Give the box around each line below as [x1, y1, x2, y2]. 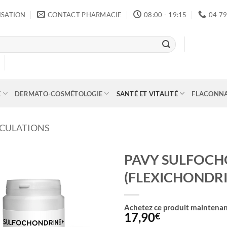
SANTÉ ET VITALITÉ [116, 89, 178, 98]
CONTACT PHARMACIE [48, 10, 122, 19]
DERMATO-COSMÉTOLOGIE [15, 89, 103, 98]
